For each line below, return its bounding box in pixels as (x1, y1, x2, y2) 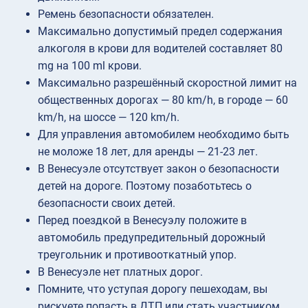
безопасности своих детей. (38, 196, 175, 210)
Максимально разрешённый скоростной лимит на (38, 76, 297, 89)
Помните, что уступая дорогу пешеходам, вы (38, 282, 267, 296)
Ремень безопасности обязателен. (38, 7, 214, 21)
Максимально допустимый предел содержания (38, 24, 283, 38)
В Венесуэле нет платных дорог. (38, 265, 203, 278)
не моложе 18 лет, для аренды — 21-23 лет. (38, 144, 258, 158)
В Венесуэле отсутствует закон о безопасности (38, 162, 279, 175)
